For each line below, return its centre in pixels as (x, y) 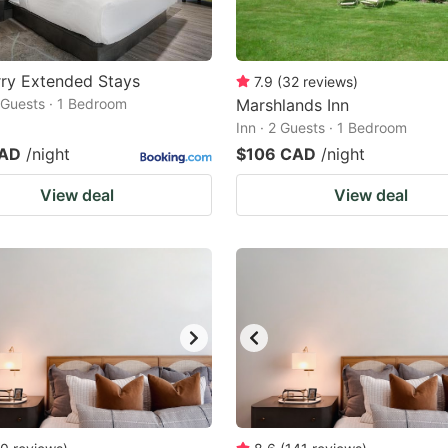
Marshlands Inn (292, 105)
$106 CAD (276, 154)
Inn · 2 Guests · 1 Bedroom (321, 127)
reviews (328, 81)
